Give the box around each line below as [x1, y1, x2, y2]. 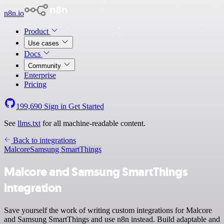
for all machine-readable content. [40, 119, 145, 127]
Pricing [24, 80, 46, 88]
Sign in [42, 102, 68, 110]
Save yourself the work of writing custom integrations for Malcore [4, 205, 212, 214]
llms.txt [17, 119, 40, 127]
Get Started [68, 102, 104, 110]
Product [24, 27, 50, 35]
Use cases [28, 39, 61, 47]
